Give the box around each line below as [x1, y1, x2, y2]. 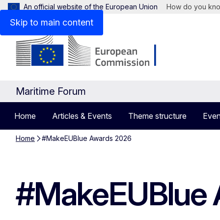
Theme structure [128, 111, 187, 121]
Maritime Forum [16, 85, 86, 97]
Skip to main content [10, 17, 93, 27]
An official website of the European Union [24, 2, 158, 11]
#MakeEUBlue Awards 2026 [42, 134, 132, 142]
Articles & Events [52, 111, 112, 121]
